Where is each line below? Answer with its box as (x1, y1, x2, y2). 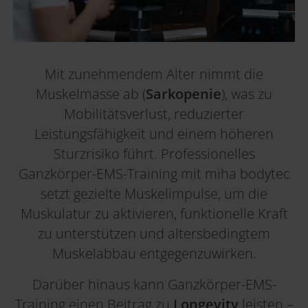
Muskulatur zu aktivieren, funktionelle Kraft (20, 204, 288, 223)
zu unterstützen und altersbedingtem (38, 224, 270, 243)
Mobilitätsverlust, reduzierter (64, 104, 244, 124)
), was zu (221, 85, 272, 104)
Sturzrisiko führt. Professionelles (53, 144, 255, 164)
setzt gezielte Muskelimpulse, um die (41, 184, 267, 203)
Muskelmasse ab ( (36, 85, 146, 104)
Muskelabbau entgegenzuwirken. (52, 244, 256, 263)
